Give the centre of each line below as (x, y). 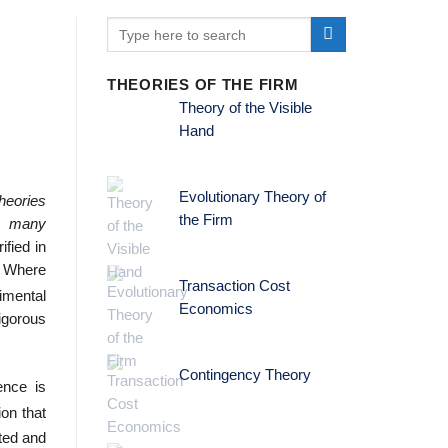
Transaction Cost (234, 285)
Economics (215, 308)
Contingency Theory (244, 374)
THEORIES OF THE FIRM (203, 85)
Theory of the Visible (245, 108)
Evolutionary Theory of (252, 197)
